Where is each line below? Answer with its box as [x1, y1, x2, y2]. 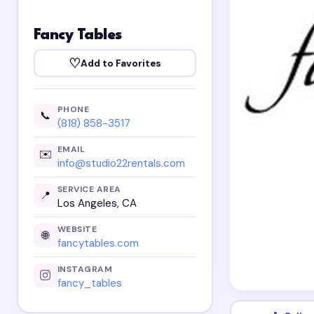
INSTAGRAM [57, 263, 113, 275]
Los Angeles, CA [57, 196, 137, 211]
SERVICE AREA [57, 183, 121, 195]
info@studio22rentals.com [57, 156, 185, 171]
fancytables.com [57, 236, 139, 251]
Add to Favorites [81, 57, 161, 69]
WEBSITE [57, 223, 97, 235]
